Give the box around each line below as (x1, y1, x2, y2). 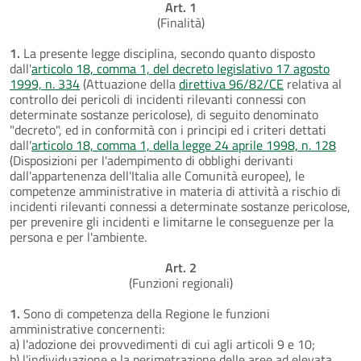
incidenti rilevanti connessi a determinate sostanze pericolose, (10, 196, 351, 216)
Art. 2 (164, 257, 197, 277)
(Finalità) (156, 12, 205, 32)
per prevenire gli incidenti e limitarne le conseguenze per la (10, 211, 334, 231)
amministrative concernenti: (10, 318, 164, 338)
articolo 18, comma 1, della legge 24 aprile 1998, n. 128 (31, 135, 336, 155)
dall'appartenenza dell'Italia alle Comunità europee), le (10, 165, 305, 185)
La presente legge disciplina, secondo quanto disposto (20, 43, 315, 63)
